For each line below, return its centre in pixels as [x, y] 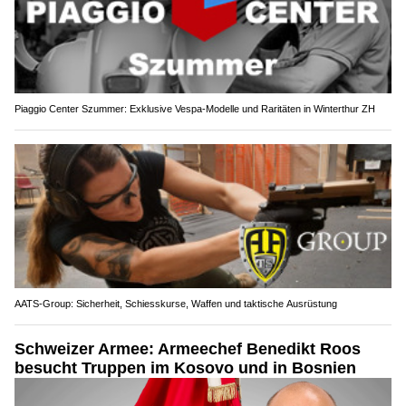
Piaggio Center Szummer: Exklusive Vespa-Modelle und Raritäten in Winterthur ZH [195, 108]
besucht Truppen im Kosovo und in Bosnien [185, 368]
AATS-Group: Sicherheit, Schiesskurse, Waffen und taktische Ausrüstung [176, 304]
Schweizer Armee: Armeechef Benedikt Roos [188, 349]
